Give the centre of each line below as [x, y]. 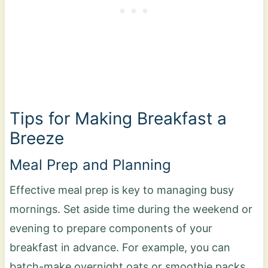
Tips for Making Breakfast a [118, 118]
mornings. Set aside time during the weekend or [131, 209]
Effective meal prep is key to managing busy [121, 190]
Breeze [36, 138]
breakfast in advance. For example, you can [120, 247]
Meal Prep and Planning [90, 165]
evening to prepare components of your [111, 228]
